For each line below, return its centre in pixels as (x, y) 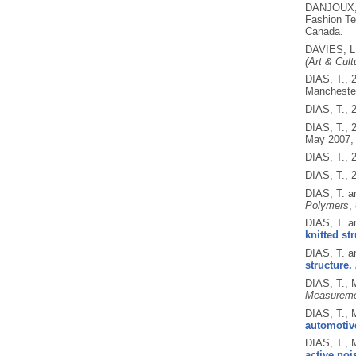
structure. (328, 265)
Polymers (327, 205)
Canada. (324, 31)
